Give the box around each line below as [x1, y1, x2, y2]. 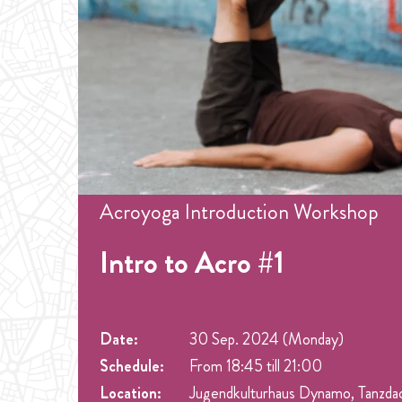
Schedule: [100, 354, 164, 378]
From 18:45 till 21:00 [189, 354, 322, 378]
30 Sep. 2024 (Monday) [189, 328, 344, 351]
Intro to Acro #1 [100, 241, 284, 284]
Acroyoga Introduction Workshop [100, 197, 379, 227]
